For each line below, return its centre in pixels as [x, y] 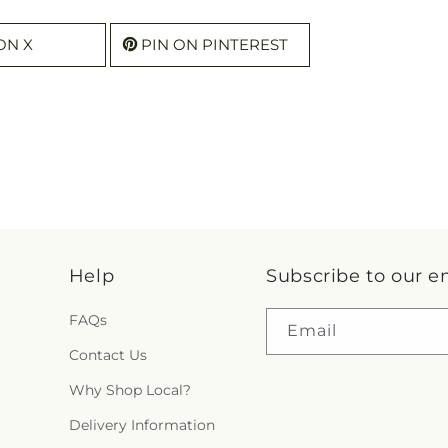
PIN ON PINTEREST [214, 44]
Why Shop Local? [129, 390]
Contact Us [107, 355]
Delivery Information [141, 425]
